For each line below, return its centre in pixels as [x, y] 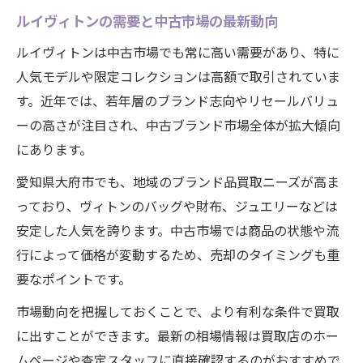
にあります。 [54, 149]
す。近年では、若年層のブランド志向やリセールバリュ [177, 100]
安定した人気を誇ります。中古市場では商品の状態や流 [177, 230]
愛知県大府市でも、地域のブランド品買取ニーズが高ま [178, 181]
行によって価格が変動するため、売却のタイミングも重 [178, 254]
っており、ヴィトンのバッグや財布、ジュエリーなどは [177, 206]
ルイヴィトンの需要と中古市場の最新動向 [147, 21]
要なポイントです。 [74, 279]
